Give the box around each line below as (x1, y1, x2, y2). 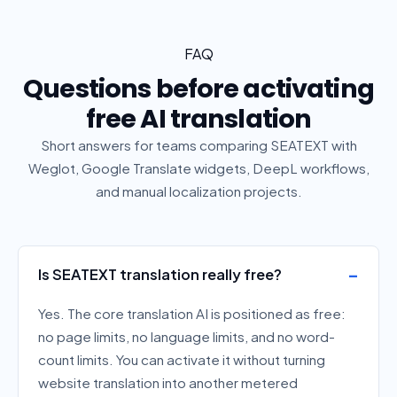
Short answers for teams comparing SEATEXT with (40, 136, 357, 154)
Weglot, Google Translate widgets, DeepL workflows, (27, 160, 370, 177)
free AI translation (85, 101, 312, 137)
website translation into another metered (38, 374, 299, 392)
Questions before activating (23, 71, 374, 107)
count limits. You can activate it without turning (38, 351, 326, 369)
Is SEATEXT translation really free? (38, 265, 283, 284)
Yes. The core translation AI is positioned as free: (38, 305, 346, 323)
